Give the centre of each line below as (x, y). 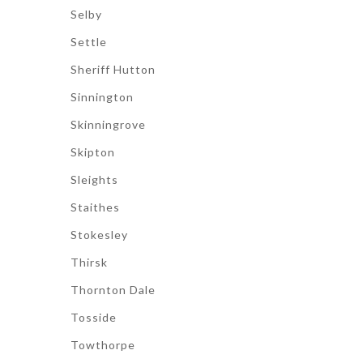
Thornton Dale (113, 290)
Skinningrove (108, 124)
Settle (89, 42)
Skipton (93, 152)
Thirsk (89, 262)
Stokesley (99, 235)
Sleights (94, 179)
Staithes (95, 207)
